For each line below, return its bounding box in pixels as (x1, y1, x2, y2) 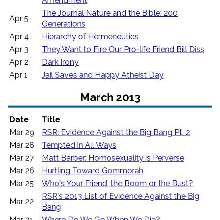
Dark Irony (42, 57, 79, 67)
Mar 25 (9, 178, 34, 188)
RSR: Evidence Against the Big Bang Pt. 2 (42, 127, 190, 137)
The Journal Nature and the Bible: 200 (42, 8, 178, 18)
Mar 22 (9, 196, 34, 206)
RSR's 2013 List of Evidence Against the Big (42, 191, 199, 201)
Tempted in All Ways (42, 140, 116, 150)
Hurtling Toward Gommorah (42, 165, 143, 175)
